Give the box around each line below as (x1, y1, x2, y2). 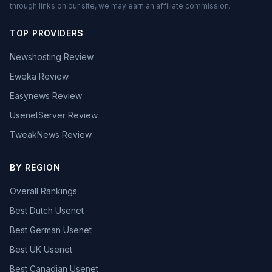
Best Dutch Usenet (10, 205, 84, 216)
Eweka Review (10, 71, 69, 81)
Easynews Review (10, 90, 82, 101)
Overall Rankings (10, 186, 77, 196)
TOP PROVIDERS (10, 28, 84, 38)
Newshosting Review (10, 52, 93, 62)
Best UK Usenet (10, 244, 72, 254)
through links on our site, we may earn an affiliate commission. (10, 1, 231, 10)
